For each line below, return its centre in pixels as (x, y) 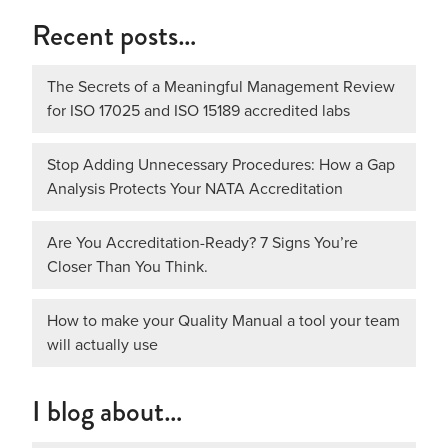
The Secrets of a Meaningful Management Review (221, 87)
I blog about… (107, 411)
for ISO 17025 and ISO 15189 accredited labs (198, 111)
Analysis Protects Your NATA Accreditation (195, 189)
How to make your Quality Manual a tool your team (223, 321)
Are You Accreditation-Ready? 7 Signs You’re (202, 243)
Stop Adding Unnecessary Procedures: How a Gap (221, 165)
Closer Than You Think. (127, 267)
